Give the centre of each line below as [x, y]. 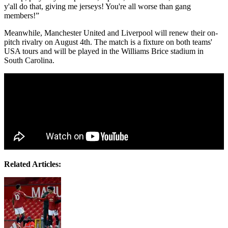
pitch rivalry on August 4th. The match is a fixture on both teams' [108, 42]
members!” [22, 16]
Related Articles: [33, 164]
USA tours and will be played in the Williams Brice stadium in [104, 51]
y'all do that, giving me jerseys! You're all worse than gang [97, 7]
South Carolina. [30, 61]
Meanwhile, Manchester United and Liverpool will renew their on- [111, 33]
